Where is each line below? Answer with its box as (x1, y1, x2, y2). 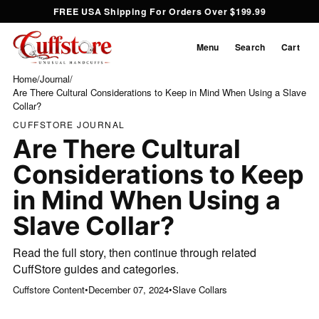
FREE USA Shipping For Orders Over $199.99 (53, 5, 266, 19)
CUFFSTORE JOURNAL (12, 117, 125, 130)
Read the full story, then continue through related (12, 244, 256, 261)
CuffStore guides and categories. (12, 260, 179, 277)
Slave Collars (172, 282, 227, 296)
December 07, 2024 (88, 282, 169, 296)
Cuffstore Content (12, 282, 85, 296)
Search (234, 41, 266, 54)
